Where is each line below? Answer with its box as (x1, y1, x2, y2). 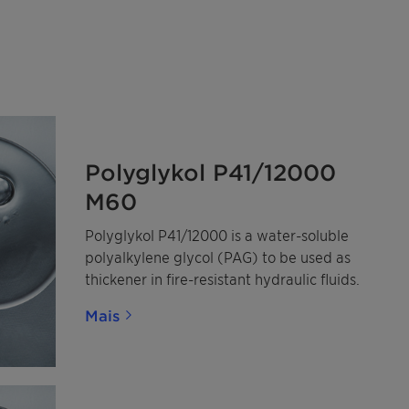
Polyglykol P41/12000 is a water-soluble (85, 225, 349, 244)
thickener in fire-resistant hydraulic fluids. (85, 268, 360, 288)
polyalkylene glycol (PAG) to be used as (85, 246, 351, 266)
